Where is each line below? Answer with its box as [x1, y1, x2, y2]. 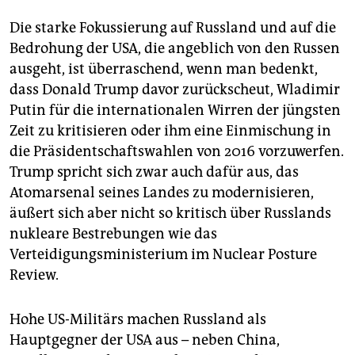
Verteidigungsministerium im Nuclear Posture [10, 246, 317, 264]
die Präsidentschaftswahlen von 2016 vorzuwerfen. [10, 143, 344, 161]
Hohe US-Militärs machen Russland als [10, 311, 266, 329]
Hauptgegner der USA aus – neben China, [10, 331, 280, 349]
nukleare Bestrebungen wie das [10, 225, 217, 243]
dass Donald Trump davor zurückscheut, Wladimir [10, 81, 340, 99]
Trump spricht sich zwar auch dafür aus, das [10, 163, 299, 181]
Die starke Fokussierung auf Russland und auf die [10, 19, 336, 37]
